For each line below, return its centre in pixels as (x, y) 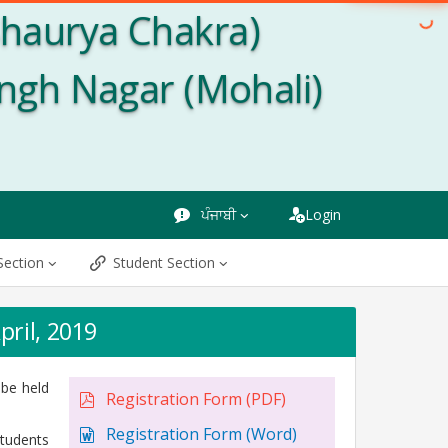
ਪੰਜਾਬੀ (216, 214)
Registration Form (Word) (199, 434)
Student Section (164, 262)
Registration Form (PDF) (193, 399)
